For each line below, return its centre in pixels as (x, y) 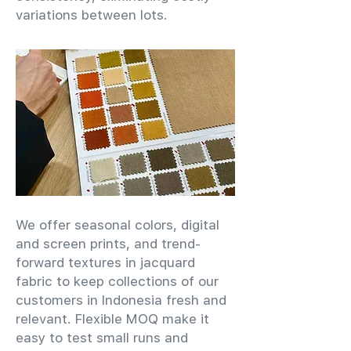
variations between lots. (92, 15)
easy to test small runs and (102, 338)
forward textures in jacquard (105, 262)
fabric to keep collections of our (117, 281)
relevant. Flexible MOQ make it (112, 319)
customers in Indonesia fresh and (121, 300)
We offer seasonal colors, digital (118, 225)
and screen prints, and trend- (108, 244)
